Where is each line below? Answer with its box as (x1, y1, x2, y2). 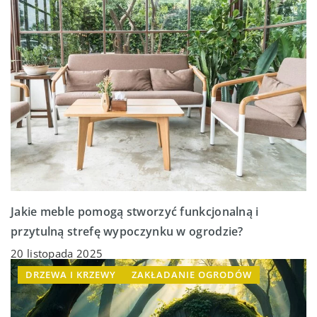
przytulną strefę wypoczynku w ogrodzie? (11, 224, 243, 240)
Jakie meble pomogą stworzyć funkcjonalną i (11, 204, 259, 220)
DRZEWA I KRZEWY (25, 268, 116, 282)
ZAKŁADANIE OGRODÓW (132, 268, 252, 282)
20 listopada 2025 (11, 246, 103, 261)
